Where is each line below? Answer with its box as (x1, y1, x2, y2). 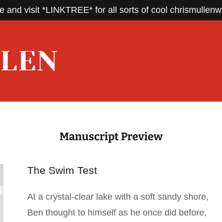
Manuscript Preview (59, 130, 163, 143)
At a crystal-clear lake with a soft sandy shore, (27, 192, 209, 202)
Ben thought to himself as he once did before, (27, 208, 207, 218)
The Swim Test (27, 165, 97, 176)
